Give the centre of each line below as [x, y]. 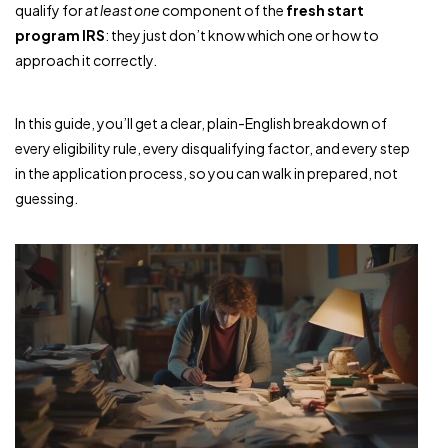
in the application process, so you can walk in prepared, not [206, 173]
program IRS [60, 35]
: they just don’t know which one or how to [242, 35]
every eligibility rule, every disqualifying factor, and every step [212, 148]
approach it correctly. [86, 60]
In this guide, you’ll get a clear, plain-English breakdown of [201, 123]
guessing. [46, 198]
